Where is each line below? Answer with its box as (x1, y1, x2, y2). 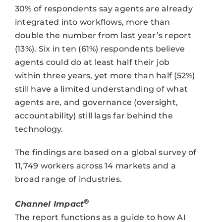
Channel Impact (14, 199, 84, 209)
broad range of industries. (14, 174, 122, 184)
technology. (14, 124, 63, 134)
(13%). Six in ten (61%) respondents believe (14, 44, 185, 54)
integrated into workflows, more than (14, 17, 170, 27)
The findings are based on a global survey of (14, 147, 197, 157)
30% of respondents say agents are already (14, 3, 193, 13)
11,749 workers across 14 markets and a (14, 161, 176, 170)
